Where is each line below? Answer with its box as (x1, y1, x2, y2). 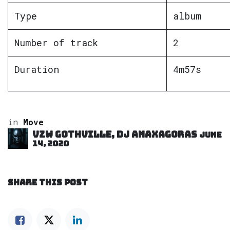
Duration (14, 63, 59, 76)
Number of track (14, 36, 98, 49)
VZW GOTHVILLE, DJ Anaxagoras (32, 128, 197, 141)
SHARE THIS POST (8, 177, 88, 188)
